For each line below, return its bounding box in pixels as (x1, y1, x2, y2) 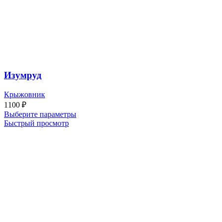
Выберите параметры (4, 110, 76, 118)
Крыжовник (4, 90, 45, 99)
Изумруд (4, 70, 42, 81)
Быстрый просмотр (4, 118, 69, 127)
